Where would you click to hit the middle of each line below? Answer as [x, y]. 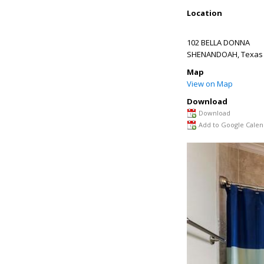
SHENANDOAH [212, 54]
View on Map [210, 84]
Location [204, 13]
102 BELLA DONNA [218, 42]
